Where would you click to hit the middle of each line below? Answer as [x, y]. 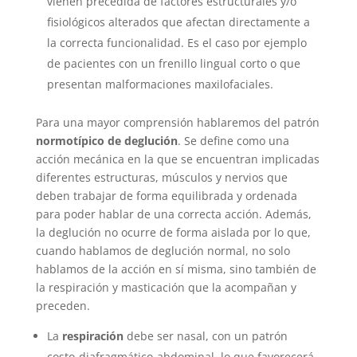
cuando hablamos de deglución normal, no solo [163, 251]
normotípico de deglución [106, 141]
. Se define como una [233, 141]
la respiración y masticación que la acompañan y [166, 288]
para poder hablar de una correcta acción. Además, [173, 214]
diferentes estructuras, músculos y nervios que [161, 178]
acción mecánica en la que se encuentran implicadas [177, 159]
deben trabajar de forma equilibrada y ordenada [166, 196]
